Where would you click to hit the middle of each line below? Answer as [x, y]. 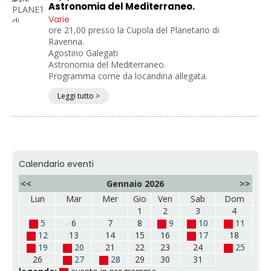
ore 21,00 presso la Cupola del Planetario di [134, 30]
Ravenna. [66, 42]
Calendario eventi [56, 164]
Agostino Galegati [83, 53]
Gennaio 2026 [135, 184]
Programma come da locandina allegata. [128, 76]
